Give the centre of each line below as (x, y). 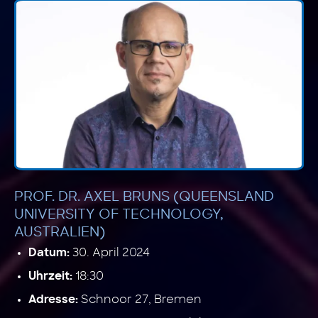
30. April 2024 (110, 252)
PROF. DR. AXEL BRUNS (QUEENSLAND (144, 197)
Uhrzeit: (50, 276)
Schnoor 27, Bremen (140, 299)
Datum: (49, 253)
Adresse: (53, 300)
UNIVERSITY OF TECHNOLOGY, (119, 214)
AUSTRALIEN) (60, 232)
